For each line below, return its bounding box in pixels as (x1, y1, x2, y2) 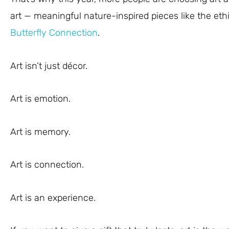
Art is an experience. (10, 192, 96, 203)
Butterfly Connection (10, 27, 98, 38)
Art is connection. (10, 159, 84, 170)
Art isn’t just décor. (10, 60, 87, 72)
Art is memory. (10, 126, 71, 138)
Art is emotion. (10, 93, 71, 104)
